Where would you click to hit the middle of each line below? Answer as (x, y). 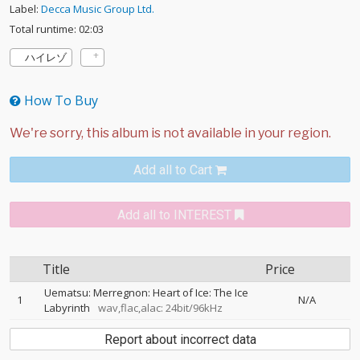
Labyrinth (67, 308)
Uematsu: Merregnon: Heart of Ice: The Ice (146, 293)
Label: (25, 9)
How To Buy (59, 101)
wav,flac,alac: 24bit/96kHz (157, 308)
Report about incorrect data (180, 340)
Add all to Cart (173, 170)
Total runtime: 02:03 (57, 29)
